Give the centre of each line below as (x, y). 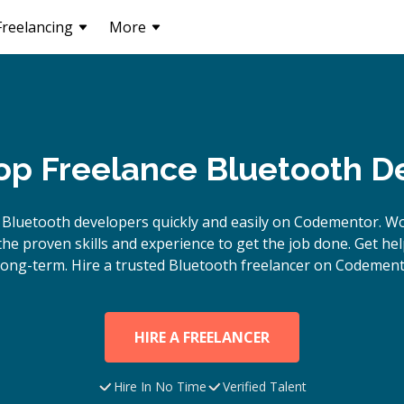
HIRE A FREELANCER (202, 337)
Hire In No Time (160, 386)
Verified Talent (265, 386)
